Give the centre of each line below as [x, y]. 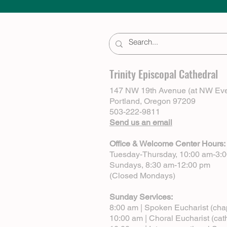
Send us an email [141, 123]
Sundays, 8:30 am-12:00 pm [160, 165]
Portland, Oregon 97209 [153, 101]
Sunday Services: [141, 197]
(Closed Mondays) [142, 176]
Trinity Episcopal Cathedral [164, 74]
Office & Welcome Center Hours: [167, 144]
